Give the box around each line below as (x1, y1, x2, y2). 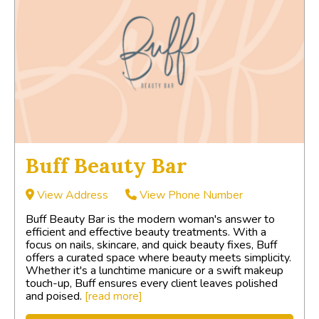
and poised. (26, 288, 85, 304)
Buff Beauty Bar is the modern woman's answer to (26, 211, 275, 227)
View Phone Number (137, 187, 243, 203)
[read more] (85, 288, 142, 304)
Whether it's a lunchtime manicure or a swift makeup (26, 262, 283, 278)
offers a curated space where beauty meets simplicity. (26, 249, 291, 266)
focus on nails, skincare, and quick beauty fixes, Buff (26, 236, 277, 253)
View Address (34, 187, 108, 203)
